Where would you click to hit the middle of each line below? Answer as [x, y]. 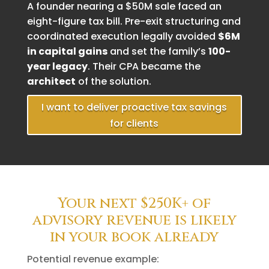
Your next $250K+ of [134, 204]
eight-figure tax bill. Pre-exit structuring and [134, 21]
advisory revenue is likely [134, 221]
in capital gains [67, 51]
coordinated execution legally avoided [122, 36]
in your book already [134, 237]
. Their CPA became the [144, 66]
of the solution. [113, 81]
